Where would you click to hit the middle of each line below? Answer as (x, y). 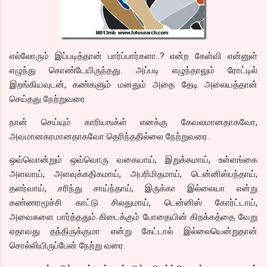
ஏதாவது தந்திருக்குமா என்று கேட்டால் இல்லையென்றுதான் (133, 231)
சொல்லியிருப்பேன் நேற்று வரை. (67, 245)
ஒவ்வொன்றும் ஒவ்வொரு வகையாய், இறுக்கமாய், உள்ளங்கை (133, 159)
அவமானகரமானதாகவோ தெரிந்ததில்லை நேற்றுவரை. (109, 136)
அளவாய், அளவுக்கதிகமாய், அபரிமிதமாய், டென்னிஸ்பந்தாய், (133, 174)
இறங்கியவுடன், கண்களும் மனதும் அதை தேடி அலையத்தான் (133, 84)
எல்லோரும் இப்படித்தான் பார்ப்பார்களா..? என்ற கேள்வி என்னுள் (133, 56)
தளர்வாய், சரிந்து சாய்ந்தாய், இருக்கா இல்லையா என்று (133, 188)
